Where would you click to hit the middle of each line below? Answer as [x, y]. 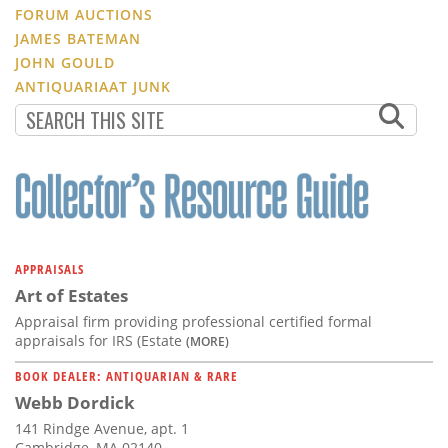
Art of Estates [71, 296]
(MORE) [207, 341]
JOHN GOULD [65, 63]
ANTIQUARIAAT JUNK [93, 87]
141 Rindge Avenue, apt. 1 [102, 429]
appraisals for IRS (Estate [100, 341]
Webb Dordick [75, 403]
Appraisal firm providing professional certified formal [193, 322]
